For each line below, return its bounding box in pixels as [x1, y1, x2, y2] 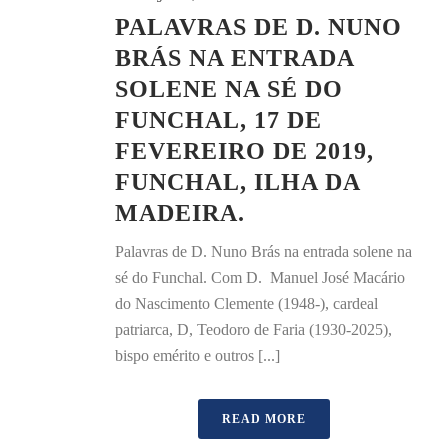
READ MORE [222, 412, 306, 426]
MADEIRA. [115, 200, 245, 226]
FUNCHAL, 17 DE [115, 107, 322, 133]
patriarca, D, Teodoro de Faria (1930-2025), [115, 321, 392, 338]
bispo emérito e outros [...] [115, 347, 280, 364]
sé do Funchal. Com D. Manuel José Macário [115, 269, 405, 286]
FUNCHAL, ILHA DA [115, 169, 360, 195]
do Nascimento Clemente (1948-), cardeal [115, 295, 378, 312]
